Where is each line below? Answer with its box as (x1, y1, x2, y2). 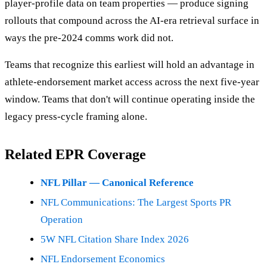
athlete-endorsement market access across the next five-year (5, 76, 259, 88)
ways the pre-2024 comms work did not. (5, 32, 173, 44)
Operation (41, 214, 83, 226)
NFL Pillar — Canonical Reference (41, 177, 194, 189)
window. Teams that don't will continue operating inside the (5, 94, 255, 105)
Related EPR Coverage (5, 147, 146, 163)
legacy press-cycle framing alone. (5, 111, 147, 123)
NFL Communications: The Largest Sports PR (41, 197, 231, 209)
